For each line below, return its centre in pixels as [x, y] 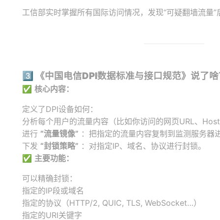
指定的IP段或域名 [53, 191]
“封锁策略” [59, 146]
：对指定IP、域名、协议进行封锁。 [142, 146]
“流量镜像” [59, 134]
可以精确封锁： [50, 178]
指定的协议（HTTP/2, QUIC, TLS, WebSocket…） [112, 203]
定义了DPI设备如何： [60, 109]
